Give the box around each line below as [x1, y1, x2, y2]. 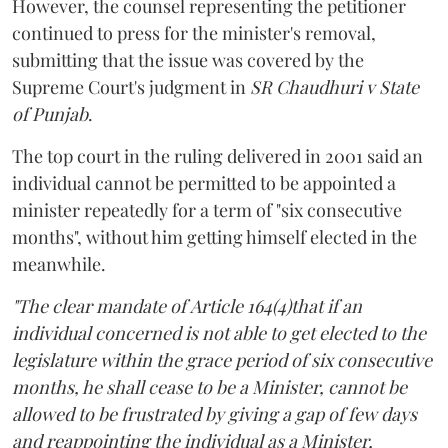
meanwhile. [12, 251, 106, 276]
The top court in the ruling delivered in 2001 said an [12, 143, 423, 168]
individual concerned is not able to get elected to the [12, 320, 426, 345]
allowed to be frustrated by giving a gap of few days [12, 401, 417, 426]
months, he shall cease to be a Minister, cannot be [12, 374, 407, 399]
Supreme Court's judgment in [12, 74, 250, 99]
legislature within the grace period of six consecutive [12, 347, 432, 372]
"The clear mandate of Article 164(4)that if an [12, 293, 362, 318]
